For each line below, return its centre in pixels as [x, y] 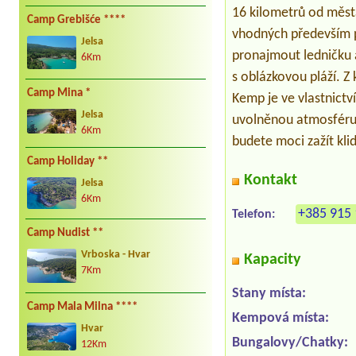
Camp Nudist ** [65, 234]
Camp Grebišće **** [76, 21]
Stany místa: [269, 294]
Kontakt [271, 181]
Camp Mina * [59, 93]
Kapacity [273, 260]
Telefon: [254, 215]
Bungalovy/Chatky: [290, 343]
